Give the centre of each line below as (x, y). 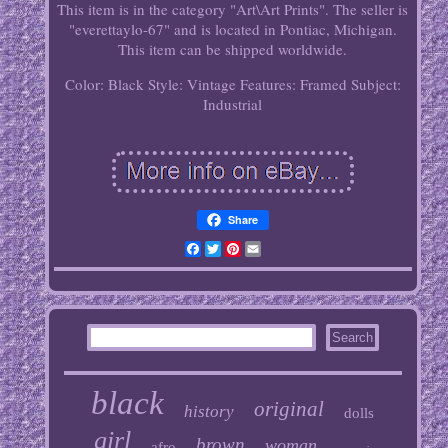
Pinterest (269, 249)
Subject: (375, 84)
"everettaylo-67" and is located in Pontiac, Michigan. (232, 29)
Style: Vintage (191, 84)
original (289, 409)
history (209, 412)
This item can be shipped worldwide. (233, 49)
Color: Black (104, 84)
